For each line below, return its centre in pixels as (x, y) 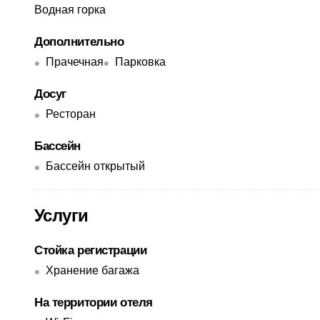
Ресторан (71, 114)
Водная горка (70, 9)
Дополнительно (79, 41)
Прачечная (75, 61)
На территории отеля (94, 302)
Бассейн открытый (95, 166)
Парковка (140, 61)
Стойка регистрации (91, 250)
